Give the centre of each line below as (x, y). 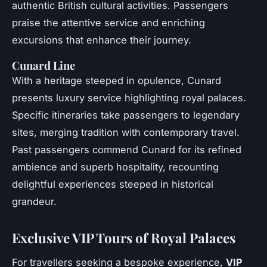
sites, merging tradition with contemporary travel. (126, 133)
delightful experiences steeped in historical (113, 184)
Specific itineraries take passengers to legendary (126, 115)
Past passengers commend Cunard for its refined (127, 150)
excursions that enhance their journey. (102, 40)
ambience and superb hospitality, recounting (115, 167)
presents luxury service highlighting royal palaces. (129, 98)
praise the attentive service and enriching (108, 23)
